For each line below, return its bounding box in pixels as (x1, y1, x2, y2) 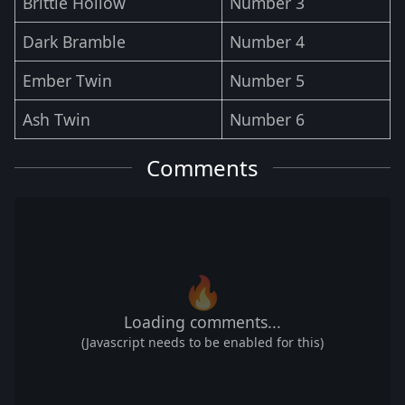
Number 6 (230, 108, 305, 130)
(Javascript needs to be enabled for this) (81, 333, 324, 351)
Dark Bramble (23, 30, 126, 52)
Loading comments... (124, 310, 281, 333)
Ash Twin (23, 108, 90, 130)
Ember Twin (23, 69, 112, 91)
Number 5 (230, 69, 305, 91)
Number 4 (230, 30, 305, 52)
